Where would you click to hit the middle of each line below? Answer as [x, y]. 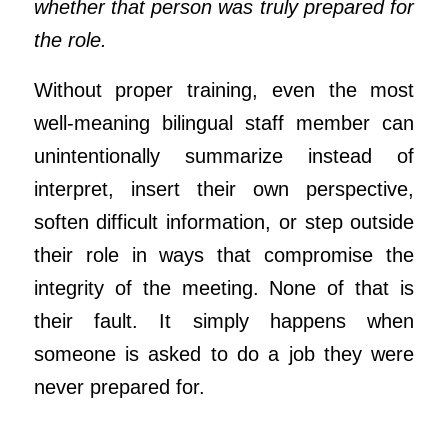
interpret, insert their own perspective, [224, 188]
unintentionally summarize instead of [224, 155]
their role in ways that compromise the [224, 254]
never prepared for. [119, 386]
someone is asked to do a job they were [224, 353]
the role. [70, 40]
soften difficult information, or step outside [224, 221]
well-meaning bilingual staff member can [224, 122]
